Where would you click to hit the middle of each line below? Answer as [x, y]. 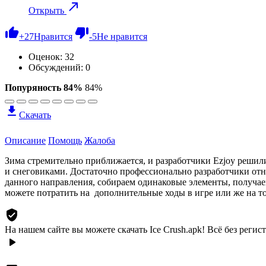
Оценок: [47, 56]
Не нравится [122, 36]
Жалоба [100, 140]
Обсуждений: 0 [59, 67]
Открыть [47, 10]
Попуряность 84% [44, 87]
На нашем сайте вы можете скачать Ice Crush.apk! [105, 229]
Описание [25, 140]
